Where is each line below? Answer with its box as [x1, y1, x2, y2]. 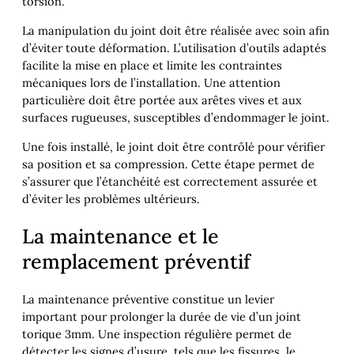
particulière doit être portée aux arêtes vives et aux [22, 92, 302, 107]
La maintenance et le [22, 224, 219, 250]
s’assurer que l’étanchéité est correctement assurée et [22, 173, 318, 189]
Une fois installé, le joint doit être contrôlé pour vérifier [22, 138, 325, 154]
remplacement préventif [22, 249, 250, 275]
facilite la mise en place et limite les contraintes [22, 57, 282, 73]
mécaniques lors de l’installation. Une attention [22, 74, 281, 90]
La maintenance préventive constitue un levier [22, 292, 274, 307]
